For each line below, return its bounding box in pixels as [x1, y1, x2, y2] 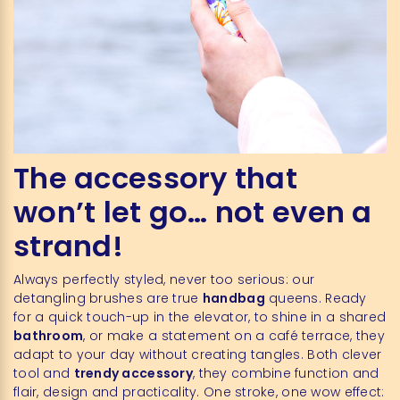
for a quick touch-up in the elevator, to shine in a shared [13, 307, 387, 326]
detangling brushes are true [13, 288, 203, 307]
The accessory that [13, 157, 298, 198]
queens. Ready [269, 288, 367, 307]
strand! [13, 225, 123, 266]
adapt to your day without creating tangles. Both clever [13, 345, 382, 363]
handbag [202, 288, 265, 307]
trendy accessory [73, 363, 194, 382]
